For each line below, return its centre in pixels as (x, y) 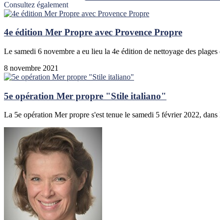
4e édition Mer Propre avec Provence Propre (93, 32)
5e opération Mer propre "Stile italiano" (85, 96)
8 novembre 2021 (31, 68)
